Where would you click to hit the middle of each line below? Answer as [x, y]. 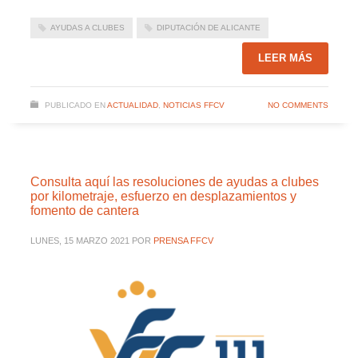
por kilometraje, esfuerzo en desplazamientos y [163, 197]
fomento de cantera [84, 211]
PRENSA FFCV [183, 241]
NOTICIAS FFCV [193, 105]
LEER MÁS [285, 58]
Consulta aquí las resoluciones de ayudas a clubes [174, 182]
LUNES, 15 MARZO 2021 [80, 241]
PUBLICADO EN [75, 105]
